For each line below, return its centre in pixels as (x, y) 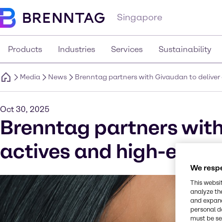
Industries (77, 49)
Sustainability (185, 49)
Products (25, 49)
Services (127, 49)
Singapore (140, 17)
